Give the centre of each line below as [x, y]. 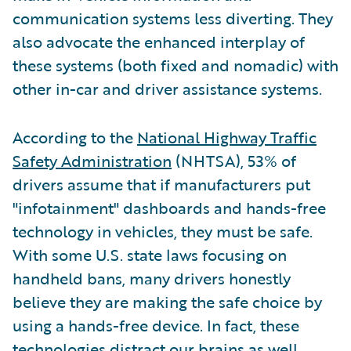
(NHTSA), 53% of [234, 161]
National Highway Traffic [227, 138]
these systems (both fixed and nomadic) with [175, 65]
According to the [75, 138]
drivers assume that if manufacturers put [161, 185]
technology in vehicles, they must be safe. [163, 232]
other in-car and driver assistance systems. [167, 89]
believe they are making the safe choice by [167, 302]
